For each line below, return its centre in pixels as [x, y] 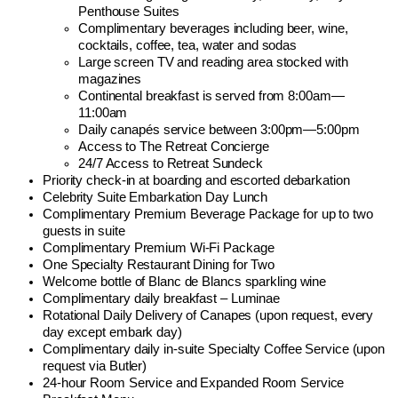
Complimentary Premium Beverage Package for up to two [208, 214]
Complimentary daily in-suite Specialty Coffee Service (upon [214, 349]
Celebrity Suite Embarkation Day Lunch [155, 197]
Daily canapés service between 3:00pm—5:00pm [219, 129]
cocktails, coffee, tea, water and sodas [188, 45]
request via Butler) [95, 366]
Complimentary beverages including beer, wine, [213, 28]
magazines [110, 79]
